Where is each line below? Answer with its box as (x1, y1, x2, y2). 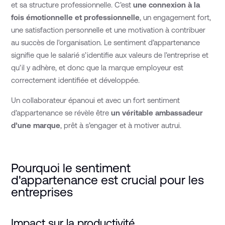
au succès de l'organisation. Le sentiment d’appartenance (11, 38, 200, 47)
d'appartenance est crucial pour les (11, 172, 204, 187)
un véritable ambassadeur (111, 108, 203, 118)
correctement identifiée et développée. (11, 76, 140, 85)
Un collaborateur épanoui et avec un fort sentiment (11, 96, 180, 105)
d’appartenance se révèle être (11, 108, 111, 118)
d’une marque (11, 121, 61, 130)
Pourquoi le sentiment (11, 160, 131, 175)
